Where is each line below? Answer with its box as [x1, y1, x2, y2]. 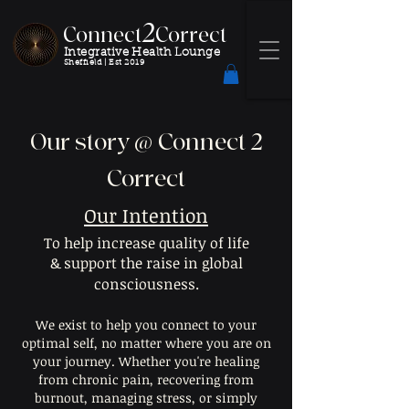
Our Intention [84, 202, 208, 228]
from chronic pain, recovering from [38, 371, 254, 388]
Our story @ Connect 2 [29, 128, 263, 157]
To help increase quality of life [43, 233, 249, 253]
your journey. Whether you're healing [33, 352, 259, 370]
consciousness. [93, 274, 199, 294]
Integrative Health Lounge [64, 47, 221, 58]
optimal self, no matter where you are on [21, 334, 271, 351]
